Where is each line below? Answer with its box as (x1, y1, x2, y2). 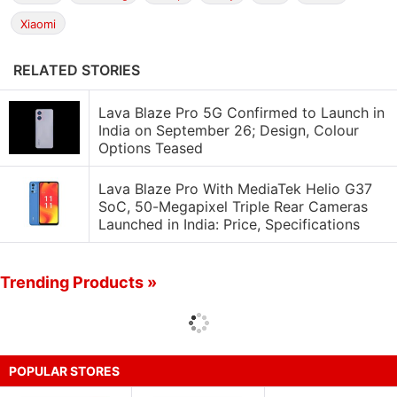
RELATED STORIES (13, 61, 140, 79)
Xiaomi (20, 17, 56, 31)
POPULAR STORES (9, 363, 120, 378)
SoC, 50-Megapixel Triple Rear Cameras (98, 198, 368, 215)
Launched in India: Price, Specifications (98, 215, 360, 233)
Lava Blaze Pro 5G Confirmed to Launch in (98, 104, 385, 121)
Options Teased (98, 139, 203, 157)
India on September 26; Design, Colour (98, 121, 359, 139)
